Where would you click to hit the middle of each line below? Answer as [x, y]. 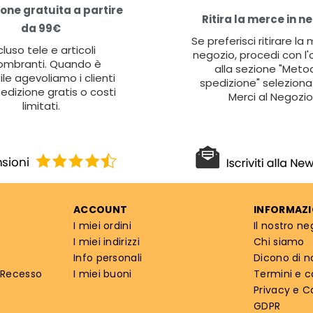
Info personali [108, 257]
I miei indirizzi [107, 241]
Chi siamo [279, 241]
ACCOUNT [101, 209]
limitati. [41, 105]
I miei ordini [102, 225]
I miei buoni [103, 274]
